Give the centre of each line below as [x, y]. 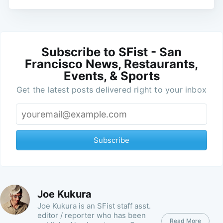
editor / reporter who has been [92, 215]
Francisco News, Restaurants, [111, 64]
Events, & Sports [111, 76]
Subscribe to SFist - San [111, 52]
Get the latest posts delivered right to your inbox [111, 90]
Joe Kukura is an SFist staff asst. [94, 206]
